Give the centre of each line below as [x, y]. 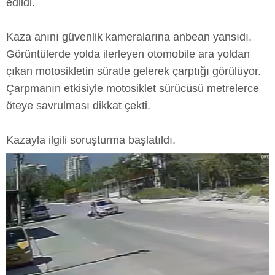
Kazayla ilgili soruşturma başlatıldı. [91, 140]
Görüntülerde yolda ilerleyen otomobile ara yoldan [128, 54]
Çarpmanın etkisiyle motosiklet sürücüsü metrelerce [133, 88]
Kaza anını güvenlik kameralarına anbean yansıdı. [129, 37]
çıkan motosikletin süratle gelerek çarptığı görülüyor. [134, 71]
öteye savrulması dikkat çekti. [78, 105]
